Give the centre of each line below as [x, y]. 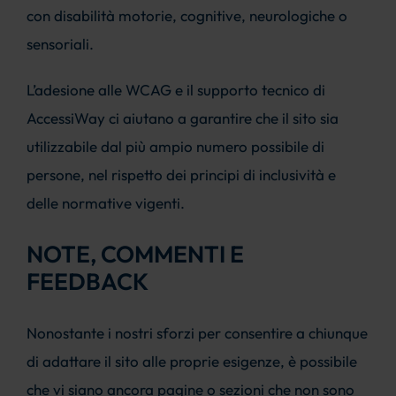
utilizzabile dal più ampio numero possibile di [175, 146]
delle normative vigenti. [105, 202]
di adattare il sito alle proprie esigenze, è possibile [191, 361]
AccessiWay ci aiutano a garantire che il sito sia [182, 118]
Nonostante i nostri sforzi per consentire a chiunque [197, 332]
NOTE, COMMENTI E [135, 255]
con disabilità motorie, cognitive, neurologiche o [187, 15]
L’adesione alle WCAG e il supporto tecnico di [175, 89]
